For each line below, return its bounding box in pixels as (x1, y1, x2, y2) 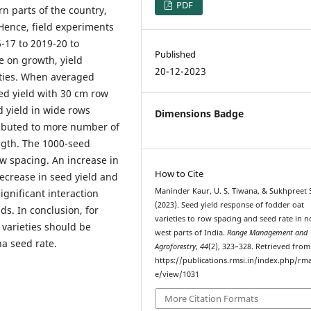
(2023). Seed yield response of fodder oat (155, 199, 305, 210)
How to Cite (155, 167, 204, 180)
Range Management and (227, 227, 308, 237)
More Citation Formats (165, 292, 259, 305)
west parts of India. (155, 227, 228, 237)
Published (155, 47, 196, 60)
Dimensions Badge (155, 106, 244, 120)
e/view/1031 (155, 269, 200, 279)
